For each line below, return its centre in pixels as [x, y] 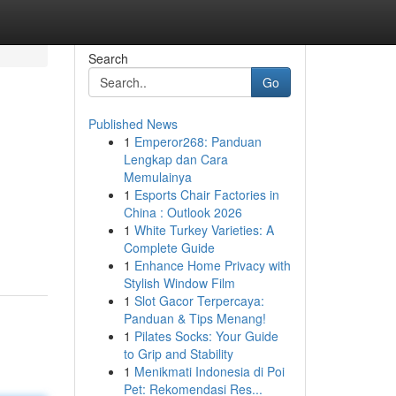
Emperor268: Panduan [198, 141]
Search [108, 58]
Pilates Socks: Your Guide [206, 336]
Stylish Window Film [179, 283]
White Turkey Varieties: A [204, 230]
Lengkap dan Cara [175, 159]
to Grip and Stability [178, 354]
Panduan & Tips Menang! [194, 318]
